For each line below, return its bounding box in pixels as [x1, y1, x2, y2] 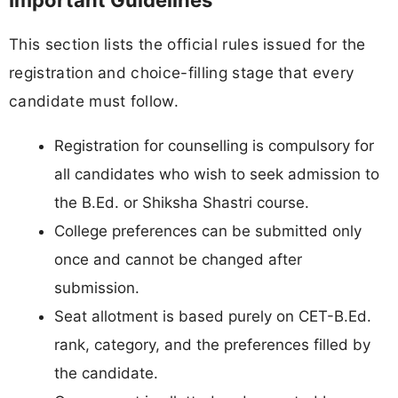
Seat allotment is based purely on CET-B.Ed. [54, 306, 371, 325]
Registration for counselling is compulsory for [54, 136, 374, 155]
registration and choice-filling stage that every [9, 63, 355, 83]
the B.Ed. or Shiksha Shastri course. [54, 193, 309, 211]
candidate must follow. [9, 92, 179, 111]
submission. [54, 278, 139, 297]
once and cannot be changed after [54, 250, 302, 268]
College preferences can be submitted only [54, 221, 362, 240]
